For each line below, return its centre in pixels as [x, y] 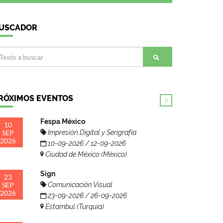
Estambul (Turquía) [74, 207]
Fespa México [63, 122]
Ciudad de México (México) [85, 155]
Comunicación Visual [79, 185]
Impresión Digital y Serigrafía [91, 133]
